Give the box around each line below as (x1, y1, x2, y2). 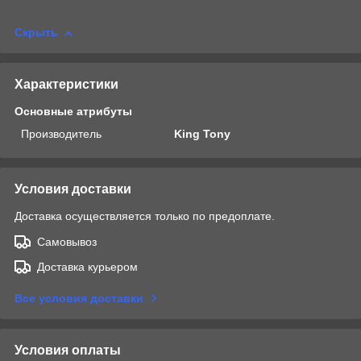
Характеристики (15, 77, 118, 92)
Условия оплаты (15, 343, 121, 358)
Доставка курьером (37, 260, 138, 274)
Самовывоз (37, 235, 97, 249)
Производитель (21, 127, 102, 141)
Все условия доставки (15, 292, 143, 305)
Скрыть (15, 26, 58, 39)
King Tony (174, 127, 231, 141)
